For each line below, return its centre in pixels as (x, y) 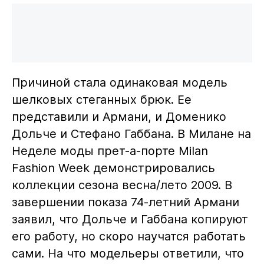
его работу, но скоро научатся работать (128, 236)
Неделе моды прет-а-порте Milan (110, 151)
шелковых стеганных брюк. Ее (101, 99)
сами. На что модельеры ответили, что (128, 253)
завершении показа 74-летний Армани (125, 202)
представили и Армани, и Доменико (119, 116)
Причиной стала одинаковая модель (119, 82)
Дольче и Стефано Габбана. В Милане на (131, 133)
